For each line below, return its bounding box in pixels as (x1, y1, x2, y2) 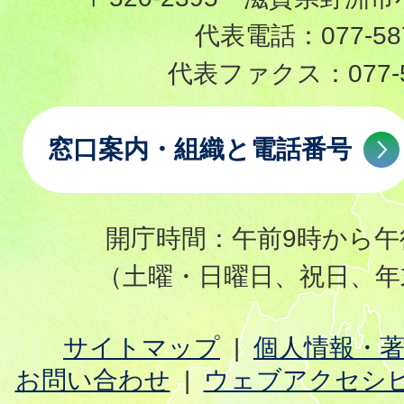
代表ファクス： (168, 60, 348, 87)
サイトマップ (63, 334, 220, 362)
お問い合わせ (14, 366, 170, 394)
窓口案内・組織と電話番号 (47, 135, 352, 163)
